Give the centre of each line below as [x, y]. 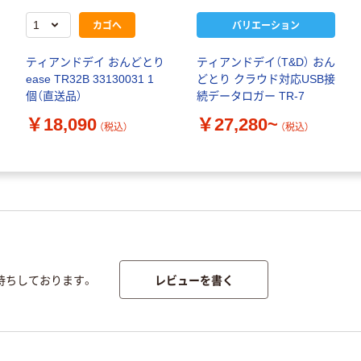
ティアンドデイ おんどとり [95, 62]
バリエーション [266, 25]
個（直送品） [54, 96]
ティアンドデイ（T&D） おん [266, 62]
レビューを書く [194, 279]
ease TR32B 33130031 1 [90, 79]
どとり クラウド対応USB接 [266, 79]
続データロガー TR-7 [251, 96]
